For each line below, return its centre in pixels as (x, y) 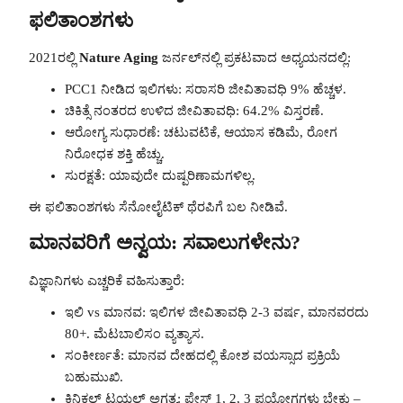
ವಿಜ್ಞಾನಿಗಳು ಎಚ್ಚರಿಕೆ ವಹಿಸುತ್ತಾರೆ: (107, 281)
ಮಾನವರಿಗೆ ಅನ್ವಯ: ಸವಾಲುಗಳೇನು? (165, 243)
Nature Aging (119, 58)
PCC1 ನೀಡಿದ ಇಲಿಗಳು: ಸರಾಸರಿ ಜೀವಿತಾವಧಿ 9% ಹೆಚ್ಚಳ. (206, 89)
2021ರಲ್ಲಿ (54, 58)
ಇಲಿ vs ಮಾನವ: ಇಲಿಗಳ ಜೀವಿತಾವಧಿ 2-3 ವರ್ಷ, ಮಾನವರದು (217, 312)
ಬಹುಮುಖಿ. (94, 376)
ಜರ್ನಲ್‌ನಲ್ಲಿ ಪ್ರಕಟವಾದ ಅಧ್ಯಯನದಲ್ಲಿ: (255, 58)
